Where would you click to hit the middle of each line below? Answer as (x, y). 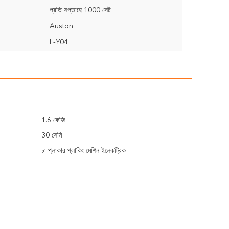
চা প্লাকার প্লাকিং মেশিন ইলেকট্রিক (84, 151)
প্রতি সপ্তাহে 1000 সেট (80, 10)
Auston (61, 26)
